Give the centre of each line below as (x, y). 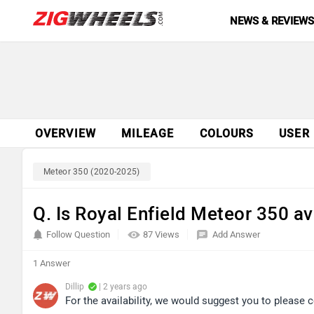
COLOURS (227, 134)
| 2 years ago (122, 287)
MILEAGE (148, 134)
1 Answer (52, 263)
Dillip (75, 287)
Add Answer (236, 234)
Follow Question (78, 234)
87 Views (162, 234)
